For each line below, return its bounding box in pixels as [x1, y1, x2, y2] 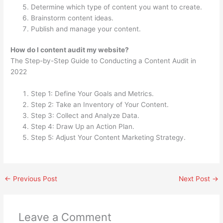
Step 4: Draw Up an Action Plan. [31, 122, 135, 130]
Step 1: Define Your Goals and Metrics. [31, 89, 154, 98]
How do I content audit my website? [10, 46, 129, 54]
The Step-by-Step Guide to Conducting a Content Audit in [10, 57, 197, 65]
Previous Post [11, 175, 58, 183]
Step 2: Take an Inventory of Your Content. [31, 100, 169, 109]
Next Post [178, 175, 212, 183]
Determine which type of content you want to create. [31, 2, 203, 11]
